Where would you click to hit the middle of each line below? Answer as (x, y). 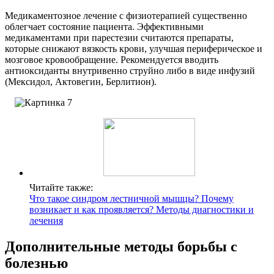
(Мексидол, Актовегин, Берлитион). (81, 81)
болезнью (36, 263)
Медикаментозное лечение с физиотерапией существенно (126, 15)
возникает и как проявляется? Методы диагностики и (142, 209)
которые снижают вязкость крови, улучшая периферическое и (134, 48)
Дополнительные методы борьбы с (121, 246)
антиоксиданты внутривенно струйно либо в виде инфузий (130, 70)
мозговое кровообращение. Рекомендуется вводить (112, 59)
